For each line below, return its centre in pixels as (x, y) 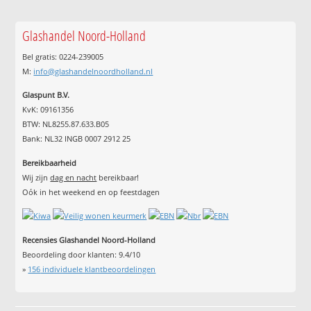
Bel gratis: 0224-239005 (63, 56)
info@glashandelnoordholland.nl (93, 71)
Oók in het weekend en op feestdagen (91, 192)
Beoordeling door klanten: (71, 254)
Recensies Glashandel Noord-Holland (89, 239)
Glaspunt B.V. (46, 95)
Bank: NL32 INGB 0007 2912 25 (77, 139)
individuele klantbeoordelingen (98, 269)
